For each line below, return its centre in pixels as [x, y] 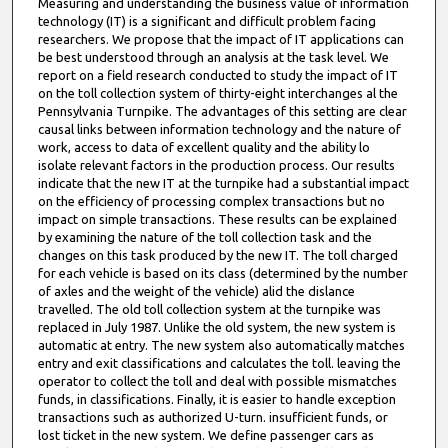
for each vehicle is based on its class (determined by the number [222, 273]
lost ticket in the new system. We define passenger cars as [205, 435]
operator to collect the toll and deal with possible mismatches [217, 381]
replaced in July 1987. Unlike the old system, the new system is [216, 327]
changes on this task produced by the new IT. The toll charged [217, 255]
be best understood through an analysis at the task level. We [213, 57]
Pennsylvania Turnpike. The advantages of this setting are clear [222, 111]
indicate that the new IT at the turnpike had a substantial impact [223, 183]
